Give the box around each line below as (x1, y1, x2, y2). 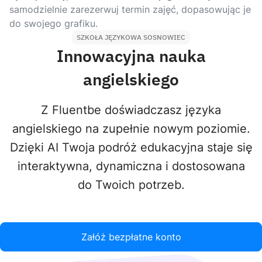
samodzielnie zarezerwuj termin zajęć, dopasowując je (9, 4, 251, 15)
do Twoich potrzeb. (77, 178, 185, 192)
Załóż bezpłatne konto (81, 231, 181, 243)
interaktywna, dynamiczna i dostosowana (17, 159, 245, 173)
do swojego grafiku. (9, 18, 98, 29)
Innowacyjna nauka (56, 45, 206, 67)
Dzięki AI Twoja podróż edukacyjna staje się (9, 140, 253, 154)
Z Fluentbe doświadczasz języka (41, 103, 221, 117)
